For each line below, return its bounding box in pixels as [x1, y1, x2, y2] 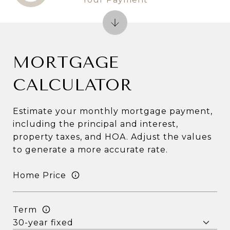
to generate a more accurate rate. [13, 145, 168, 155]
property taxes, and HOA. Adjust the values [13, 132, 212, 142]
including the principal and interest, [13, 119, 178, 129]
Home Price [13, 170, 66, 180]
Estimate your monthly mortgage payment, [13, 106, 213, 116]
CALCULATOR [13, 75, 132, 94]
